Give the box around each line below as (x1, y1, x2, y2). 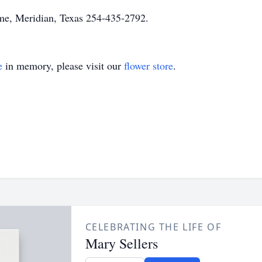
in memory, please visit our (2, 58, 124, 73)
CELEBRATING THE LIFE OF (85, 220, 222, 233)
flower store (124, 58, 173, 73)
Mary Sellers (85, 234, 158, 253)
